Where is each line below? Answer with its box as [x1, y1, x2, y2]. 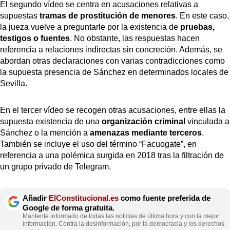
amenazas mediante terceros [90, 128, 202, 137]
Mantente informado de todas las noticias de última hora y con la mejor [23, 212, 219, 220]
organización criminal [100, 117, 185, 126]
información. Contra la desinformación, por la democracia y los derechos [23, 220, 224, 227]
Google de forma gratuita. [23, 203, 114, 212]
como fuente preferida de [119, 193, 210, 202]
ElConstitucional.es [49, 193, 119, 202]
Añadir [23, 193, 49, 202]
